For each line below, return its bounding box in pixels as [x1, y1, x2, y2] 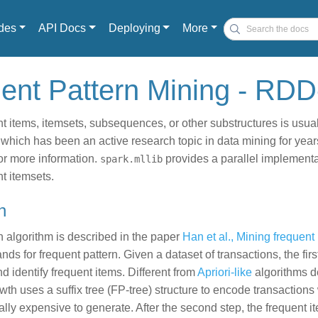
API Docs [38, 22, 87, 34]
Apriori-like [197, 266, 252, 278]
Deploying [108, 22, 160, 34]
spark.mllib [100, 153, 163, 165]
